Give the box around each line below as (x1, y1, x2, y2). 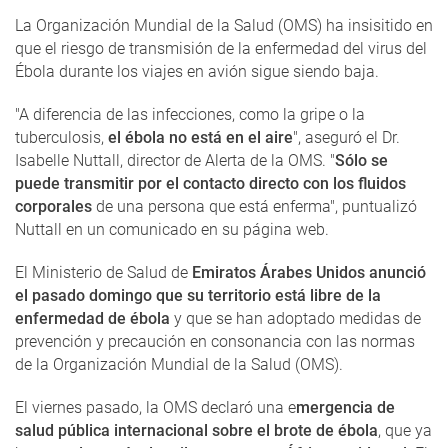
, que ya (378, 421, 432, 440)
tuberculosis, (15, 128, 108, 147)
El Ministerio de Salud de (15, 263, 192, 282)
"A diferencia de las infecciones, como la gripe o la (15, 105, 365, 124)
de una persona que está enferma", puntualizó (92, 197, 417, 216)
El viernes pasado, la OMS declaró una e (15, 398, 296, 417)
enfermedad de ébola (15, 309, 170, 328)
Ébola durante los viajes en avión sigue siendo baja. (15, 62, 379, 81)
